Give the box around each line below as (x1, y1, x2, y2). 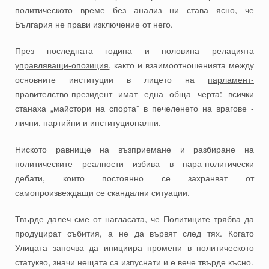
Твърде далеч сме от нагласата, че (15, 213, 163, 225)
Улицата (15, 241, 47, 254)
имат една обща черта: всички (112, 88, 254, 100)
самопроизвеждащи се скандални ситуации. (15, 186, 190, 199)
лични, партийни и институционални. (15, 116, 161, 129)
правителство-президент (15, 88, 112, 100)
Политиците (163, 213, 210, 225)
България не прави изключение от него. (15, 18, 173, 31)
